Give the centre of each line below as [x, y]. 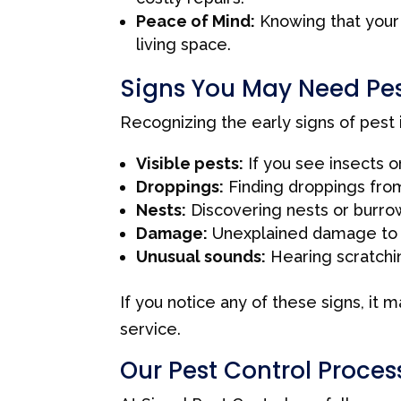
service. [151, 328]
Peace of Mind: [196, 21]
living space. [184, 44]
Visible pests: [190, 163]
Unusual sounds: [201, 256]
